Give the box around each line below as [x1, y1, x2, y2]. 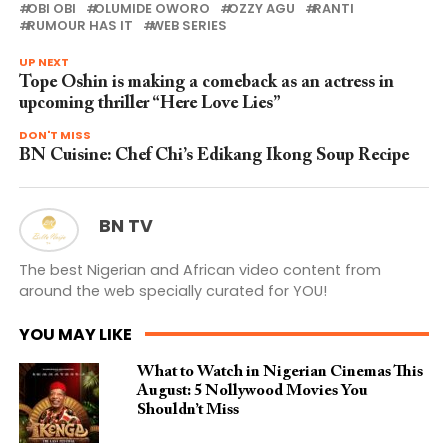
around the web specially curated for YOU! [18, 280, 327, 301]
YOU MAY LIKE [18, 322, 132, 346]
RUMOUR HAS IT [26, 17, 133, 35]
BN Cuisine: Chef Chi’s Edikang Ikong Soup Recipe [18, 147, 409, 166]
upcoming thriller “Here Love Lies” [18, 95, 281, 114]
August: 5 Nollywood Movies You [136, 382, 368, 399]
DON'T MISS [18, 127, 91, 144]
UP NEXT [18, 54, 69, 71]
